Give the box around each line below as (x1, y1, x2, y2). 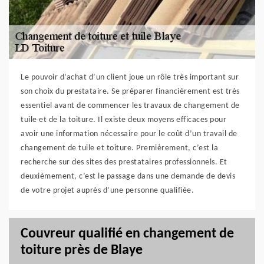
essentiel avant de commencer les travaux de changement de (21, 101, 240, 110)
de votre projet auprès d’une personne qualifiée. (21, 186, 194, 195)
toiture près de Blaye (21, 243, 143, 258)
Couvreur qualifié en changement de (21, 227, 234, 241)
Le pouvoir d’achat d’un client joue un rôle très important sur (21, 73, 239, 82)
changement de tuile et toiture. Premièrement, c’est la (21, 144, 218, 153)
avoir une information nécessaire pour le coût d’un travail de (21, 130, 237, 138)
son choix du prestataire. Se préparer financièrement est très (21, 87, 240, 96)
